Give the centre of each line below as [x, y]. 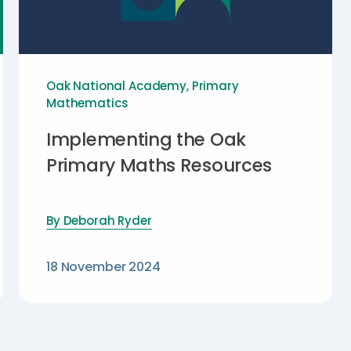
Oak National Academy [117, 85]
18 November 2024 [103, 266]
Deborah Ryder [107, 220]
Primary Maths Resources [159, 165]
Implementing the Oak [146, 139]
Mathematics [87, 103]
